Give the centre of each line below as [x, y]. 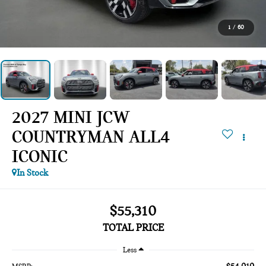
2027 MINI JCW [71, 117]
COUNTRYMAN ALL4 [91, 137]
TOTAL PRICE [133, 228]
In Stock [33, 173]
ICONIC [40, 156]
